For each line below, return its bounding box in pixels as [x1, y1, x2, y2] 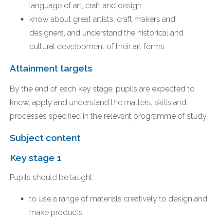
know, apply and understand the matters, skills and [10, 98, 186, 108]
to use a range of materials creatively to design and [29, 194, 207, 203]
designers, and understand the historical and [29, 28, 183, 37]
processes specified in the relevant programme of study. [10, 111, 208, 121]
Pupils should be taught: [10, 172, 94, 182]
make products [29, 207, 83, 217]
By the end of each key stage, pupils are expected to [10, 84, 195, 94]
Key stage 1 [10, 152, 61, 163]
